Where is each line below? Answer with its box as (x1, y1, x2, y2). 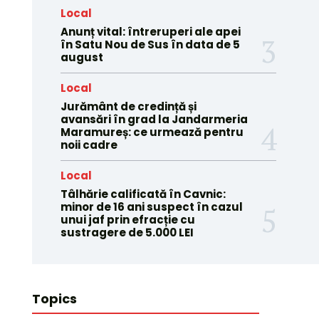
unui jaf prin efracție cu (60, 212, 195, 227)
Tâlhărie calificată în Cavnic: (60, 187, 226, 202)
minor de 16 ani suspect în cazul (60, 199, 243, 214)
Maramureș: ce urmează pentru (60, 125, 244, 140)
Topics (31, 290, 77, 308)
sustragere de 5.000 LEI (60, 225, 194, 240)
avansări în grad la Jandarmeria (60, 112, 248, 127)
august (60, 50, 103, 65)
